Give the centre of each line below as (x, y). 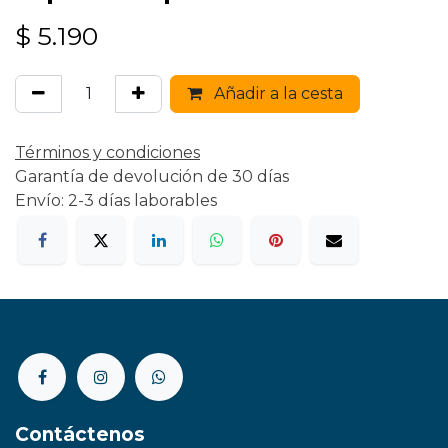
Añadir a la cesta (276, 93)
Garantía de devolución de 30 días (152, 176)
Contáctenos (80, 434)
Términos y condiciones (107, 152)
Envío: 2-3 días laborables (116, 200)
